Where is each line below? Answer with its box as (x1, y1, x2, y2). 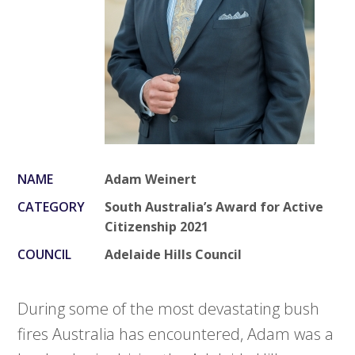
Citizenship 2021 (105, 218, 209, 236)
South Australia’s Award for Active (105, 198, 324, 216)
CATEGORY (17, 198, 86, 216)
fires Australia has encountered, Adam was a (17, 323, 334, 345)
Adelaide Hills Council (105, 246, 242, 264)
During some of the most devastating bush (17, 298, 320, 320)
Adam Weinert (105, 170, 197, 189)
